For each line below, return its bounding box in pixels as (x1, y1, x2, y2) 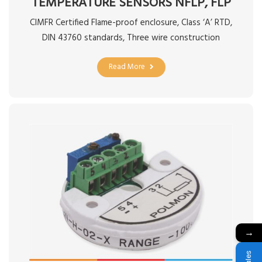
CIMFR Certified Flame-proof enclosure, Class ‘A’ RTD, (30, 15, 232, 30)
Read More (108, 60, 145, 73)
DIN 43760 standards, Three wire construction (42, 30, 220, 45)
